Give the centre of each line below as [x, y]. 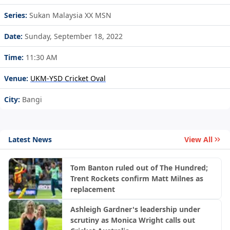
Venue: [16, 79]
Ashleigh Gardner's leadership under [135, 209]
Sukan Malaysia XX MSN [69, 15]
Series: [16, 15]
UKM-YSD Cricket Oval [68, 79]
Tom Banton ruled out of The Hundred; [139, 168]
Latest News [30, 139]
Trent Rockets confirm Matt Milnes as [137, 179]
